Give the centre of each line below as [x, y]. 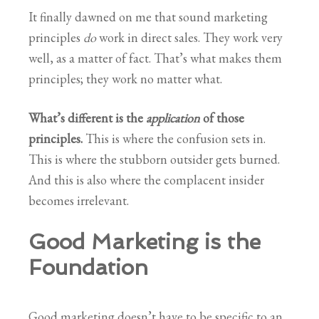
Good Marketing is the [145, 241]
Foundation [88, 267]
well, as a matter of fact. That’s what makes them [155, 58]
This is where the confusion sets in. [174, 138]
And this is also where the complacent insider [146, 179]
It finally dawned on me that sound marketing [148, 16]
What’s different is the [87, 117]
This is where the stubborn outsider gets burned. [154, 159]
